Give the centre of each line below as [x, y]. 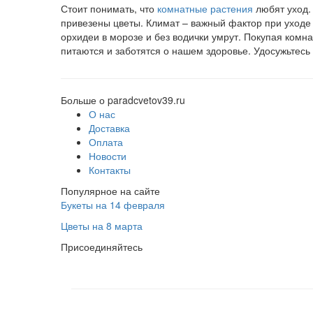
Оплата [106, 142]
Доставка [109, 128]
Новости [108, 156]
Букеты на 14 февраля [113, 205]
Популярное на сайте [110, 191]
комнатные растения [205, 8]
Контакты [110, 170]
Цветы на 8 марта [102, 226]
